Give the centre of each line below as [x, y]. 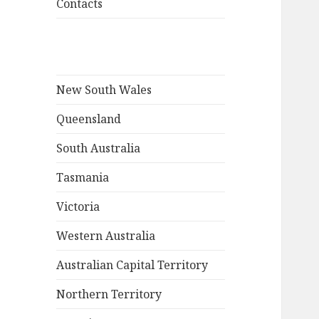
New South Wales [104, 90]
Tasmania [83, 178]
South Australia [99, 148]
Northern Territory [109, 294]
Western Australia [106, 236]
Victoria [78, 207]
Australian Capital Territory [132, 265]
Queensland [89, 119]
